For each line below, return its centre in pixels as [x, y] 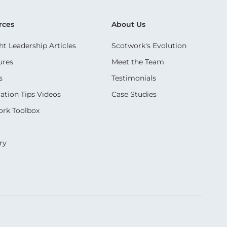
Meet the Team [138, 62]
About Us [128, 24]
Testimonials [134, 78]
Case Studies [134, 94]
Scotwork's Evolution [149, 45]
